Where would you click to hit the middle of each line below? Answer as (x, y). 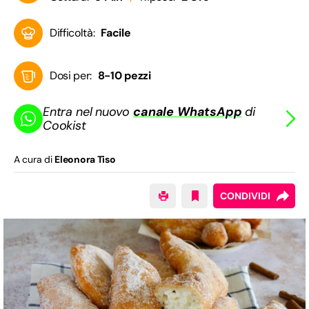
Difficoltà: (72, 33)
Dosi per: (71, 76)
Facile (116, 33)
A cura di (34, 160)
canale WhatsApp (188, 112)
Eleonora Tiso (85, 160)
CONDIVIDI (245, 196)
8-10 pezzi (124, 76)
